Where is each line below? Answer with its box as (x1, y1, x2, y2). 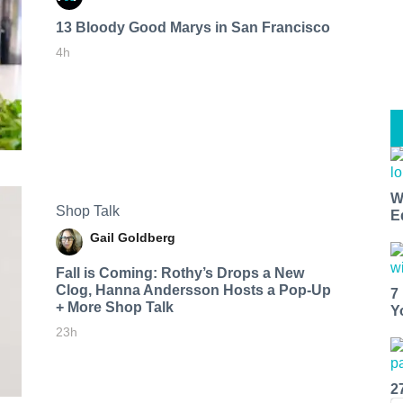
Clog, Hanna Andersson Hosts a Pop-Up (55, 282, 331, 298)
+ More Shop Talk (55, 299, 174, 315)
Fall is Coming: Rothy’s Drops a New (55, 264, 304, 281)
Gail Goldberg (89, 229, 175, 245)
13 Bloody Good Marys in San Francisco (55, 19, 330, 35)
